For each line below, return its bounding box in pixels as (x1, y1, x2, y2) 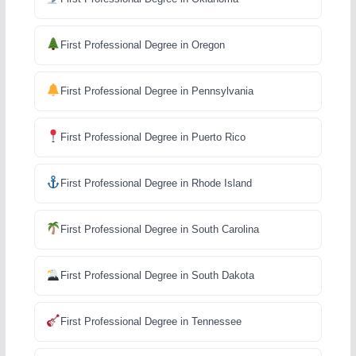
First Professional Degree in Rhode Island (60, 176, 252, 189)
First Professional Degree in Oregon (60, 38, 225, 51)
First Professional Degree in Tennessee (60, 315, 242, 327)
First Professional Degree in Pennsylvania (60, 84, 253, 97)
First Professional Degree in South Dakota (60, 269, 254, 281)
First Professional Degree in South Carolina (60, 222, 259, 235)
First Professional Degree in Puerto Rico (60, 130, 246, 143)
